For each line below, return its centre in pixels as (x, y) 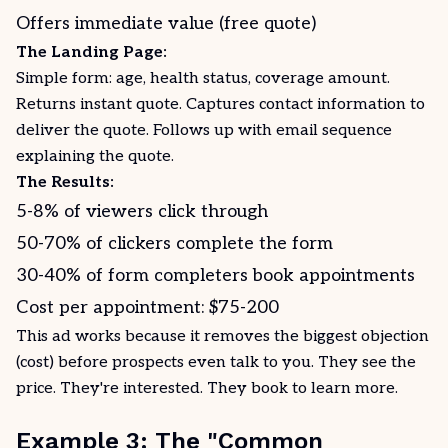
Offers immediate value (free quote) (166, 23)
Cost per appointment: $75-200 (147, 307)
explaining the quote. (95, 156)
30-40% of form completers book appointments (215, 275)
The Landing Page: (91, 52)
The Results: (65, 182)
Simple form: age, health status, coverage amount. (203, 78)
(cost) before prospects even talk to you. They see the (216, 362)
